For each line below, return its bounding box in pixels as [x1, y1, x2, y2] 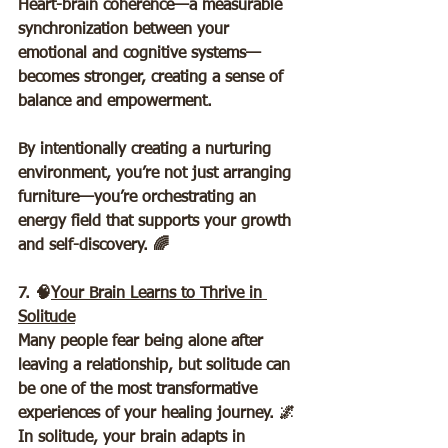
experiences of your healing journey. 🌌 [18, 406, 300, 423]
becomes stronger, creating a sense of [18, 70, 288, 87]
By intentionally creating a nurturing [18, 142, 276, 159]
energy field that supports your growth [18, 214, 296, 231]
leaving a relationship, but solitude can [18, 358, 295, 375]
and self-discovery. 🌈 [18, 238, 169, 255]
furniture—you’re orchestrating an [18, 190, 261, 207]
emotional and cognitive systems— [18, 46, 261, 63]
